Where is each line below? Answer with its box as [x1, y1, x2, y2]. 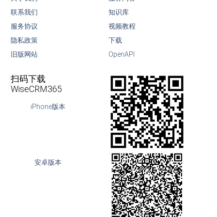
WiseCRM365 [11, 83, 62, 94]
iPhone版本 [30, 102, 65, 110]
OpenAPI [108, 50, 135, 59]
